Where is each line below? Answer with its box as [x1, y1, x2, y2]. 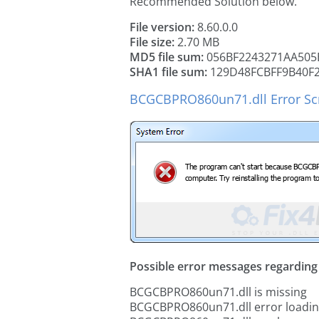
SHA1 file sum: [130, 64, 207, 80]
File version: [130, 19, 194, 35]
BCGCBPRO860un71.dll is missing [130, 284, 307, 300]
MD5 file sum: [130, 49, 204, 65]
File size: [130, 34, 174, 50]
